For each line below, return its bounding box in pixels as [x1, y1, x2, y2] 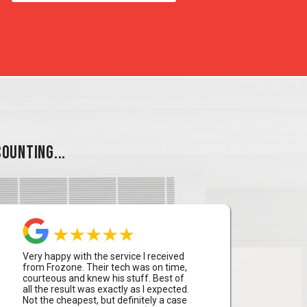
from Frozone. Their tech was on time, [22, 262, 187, 273]
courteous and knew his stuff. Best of [22, 273, 184, 284]
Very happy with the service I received [22, 251, 184, 262]
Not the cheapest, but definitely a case [22, 295, 187, 306]
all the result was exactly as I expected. [22, 284, 189, 295]
